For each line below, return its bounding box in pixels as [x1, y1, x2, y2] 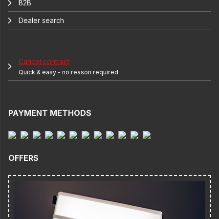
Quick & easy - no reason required [19, 68, 118, 76]
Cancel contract [19, 57, 69, 66]
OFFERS [8, 153, 39, 163]
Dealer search [19, 16, 64, 25]
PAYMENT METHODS [8, 108, 91, 118]
